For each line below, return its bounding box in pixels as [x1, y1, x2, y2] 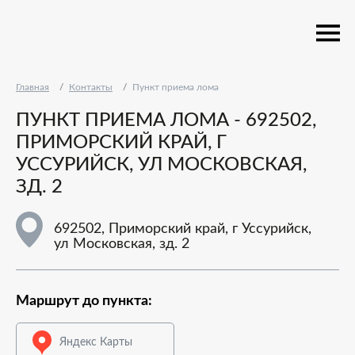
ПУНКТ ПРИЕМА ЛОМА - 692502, [16, 111, 316, 130]
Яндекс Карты [59, 336, 132, 348]
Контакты [69, 82, 113, 92]
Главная [16, 82, 49, 92]
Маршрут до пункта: [16, 294, 152, 308]
